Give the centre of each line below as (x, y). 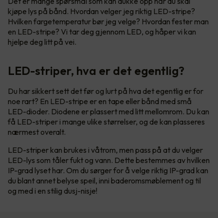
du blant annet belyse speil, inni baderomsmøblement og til (104, 181)
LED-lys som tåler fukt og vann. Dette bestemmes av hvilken (109, 160)
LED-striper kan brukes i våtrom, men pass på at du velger (105, 150)
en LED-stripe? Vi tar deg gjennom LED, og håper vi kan (102, 32)
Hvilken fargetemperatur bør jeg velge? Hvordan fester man (108, 22)
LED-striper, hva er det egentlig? (96, 71)
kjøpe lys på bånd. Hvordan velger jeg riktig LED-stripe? (101, 11)
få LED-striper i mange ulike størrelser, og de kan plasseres (106, 122)
